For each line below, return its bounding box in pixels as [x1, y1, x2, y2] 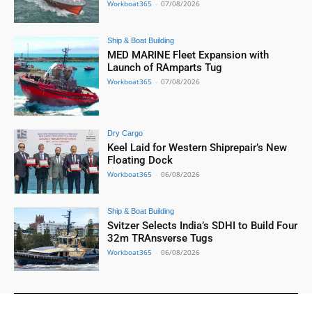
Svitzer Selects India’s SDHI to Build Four [107, 219, 298, 232]
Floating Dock [107, 153, 173, 166]
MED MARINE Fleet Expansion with [107, 49, 270, 62]
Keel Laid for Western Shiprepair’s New [107, 141, 288, 154]
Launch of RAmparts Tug [107, 61, 223, 75]
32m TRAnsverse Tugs [107, 231, 214, 244]
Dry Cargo [107, 128, 143, 137]
